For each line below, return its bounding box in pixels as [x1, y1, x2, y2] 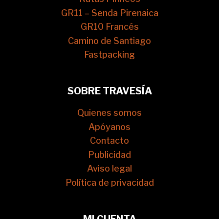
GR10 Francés [80, 22, 139, 32]
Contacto [90, 135, 129, 146]
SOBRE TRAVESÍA [67, 85, 152, 97]
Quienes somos [77, 108, 142, 118]
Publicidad [88, 150, 131, 160]
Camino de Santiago [68, 36, 151, 46]
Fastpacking [84, 49, 135, 60]
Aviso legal [87, 163, 132, 174]
